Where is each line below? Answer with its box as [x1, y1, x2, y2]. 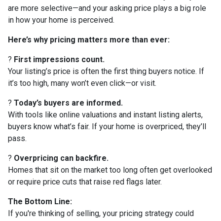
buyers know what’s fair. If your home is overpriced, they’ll [8, 121, 206, 131]
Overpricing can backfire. [14, 153, 109, 163]
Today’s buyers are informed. [14, 98, 123, 108]
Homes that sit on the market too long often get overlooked [8, 165, 212, 175]
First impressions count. [14, 54, 105, 64]
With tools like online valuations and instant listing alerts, [8, 110, 203, 119]
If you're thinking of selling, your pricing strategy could [8, 208, 194, 218]
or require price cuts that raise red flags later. [8, 177, 162, 186]
